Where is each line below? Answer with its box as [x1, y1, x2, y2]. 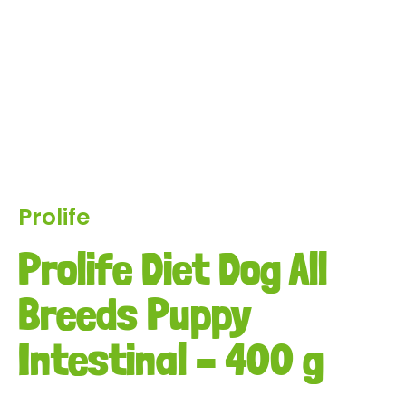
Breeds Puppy [18, 286, 250, 341]
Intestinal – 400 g [18, 332, 324, 386]
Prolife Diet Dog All [18, 241, 327, 295]
